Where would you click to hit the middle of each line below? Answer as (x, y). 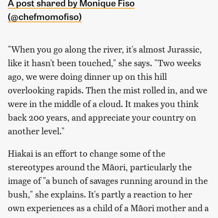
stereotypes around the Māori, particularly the (100, 167)
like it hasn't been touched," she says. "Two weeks (104, 63)
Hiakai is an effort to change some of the (87, 153)
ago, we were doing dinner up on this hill (87, 76)
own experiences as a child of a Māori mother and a (108, 208)
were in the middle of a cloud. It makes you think (103, 104)
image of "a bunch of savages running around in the (108, 181)
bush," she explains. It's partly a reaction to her (100, 194)
